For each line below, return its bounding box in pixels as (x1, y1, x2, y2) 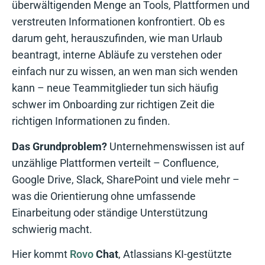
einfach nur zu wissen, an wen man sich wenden (12, 65, 238, 78)
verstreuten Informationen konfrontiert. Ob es (12, 15, 225, 28)
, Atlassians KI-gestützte (118, 248, 232, 261)
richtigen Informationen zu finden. (12, 115, 170, 128)
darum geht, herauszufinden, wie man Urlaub (12, 32, 222, 45)
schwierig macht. (12, 222, 92, 235)
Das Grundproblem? (12, 140, 107, 153)
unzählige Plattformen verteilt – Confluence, (12, 156, 219, 169)
